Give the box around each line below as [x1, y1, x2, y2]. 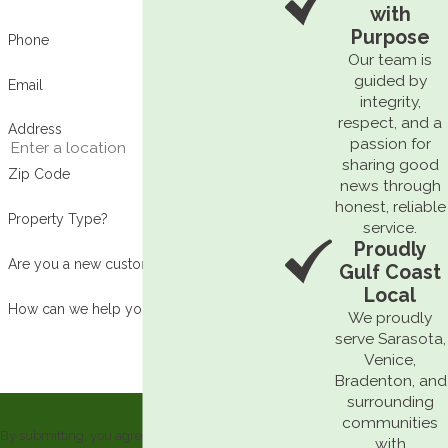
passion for [349, 134, 431, 154]
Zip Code [7, 166, 70, 183]
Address [7, 121, 62, 138]
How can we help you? [7, 300, 157, 317]
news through [339, 176, 441, 196]
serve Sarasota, [334, 329, 446, 349]
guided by [353, 71, 427, 91]
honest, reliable [334, 197, 446, 217]
